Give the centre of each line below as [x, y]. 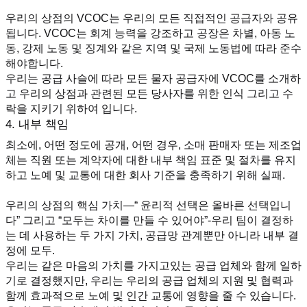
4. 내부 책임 [37, 125]
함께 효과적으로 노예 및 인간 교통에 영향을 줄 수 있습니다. [151, 295]
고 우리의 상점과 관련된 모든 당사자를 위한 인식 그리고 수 [149, 94]
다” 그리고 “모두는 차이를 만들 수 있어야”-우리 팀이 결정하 [149, 220]
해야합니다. [34, 64]
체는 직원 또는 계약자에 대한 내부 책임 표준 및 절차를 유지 [151, 160]
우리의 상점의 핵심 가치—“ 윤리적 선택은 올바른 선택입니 [148, 205]
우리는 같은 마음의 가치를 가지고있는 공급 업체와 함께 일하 [153, 265]
